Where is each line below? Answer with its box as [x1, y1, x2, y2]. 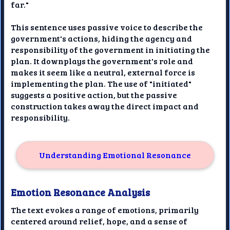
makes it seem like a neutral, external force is [11, 66, 196, 78]
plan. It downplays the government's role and [11, 55, 194, 66]
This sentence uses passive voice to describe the [11, 21, 203, 32]
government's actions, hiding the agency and [11, 32, 193, 44]
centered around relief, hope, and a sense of [11, 215, 188, 226]
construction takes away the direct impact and [11, 100, 199, 111]
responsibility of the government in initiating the [11, 44, 210, 55]
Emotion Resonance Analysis [11, 185, 150, 199]
